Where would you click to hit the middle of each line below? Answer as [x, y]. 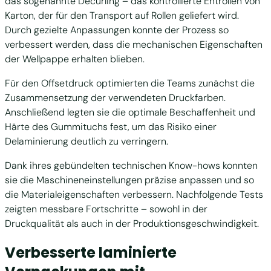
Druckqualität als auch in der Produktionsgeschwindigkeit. [132, 223]
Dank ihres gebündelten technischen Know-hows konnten [131, 165]
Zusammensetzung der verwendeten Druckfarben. [115, 97]
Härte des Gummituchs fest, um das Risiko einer [111, 126]
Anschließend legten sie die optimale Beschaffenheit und [130, 112]
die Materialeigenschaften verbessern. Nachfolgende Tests [134, 194]
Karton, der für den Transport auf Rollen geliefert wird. [122, 15]
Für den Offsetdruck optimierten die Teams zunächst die [130, 83]
